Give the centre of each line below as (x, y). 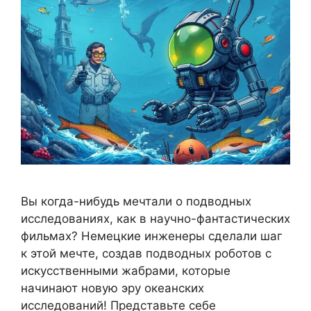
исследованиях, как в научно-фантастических (155, 219)
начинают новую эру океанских (112, 288)
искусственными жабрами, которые (126, 271)
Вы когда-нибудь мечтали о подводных (136, 202)
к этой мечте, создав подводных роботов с (146, 254)
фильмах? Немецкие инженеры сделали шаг (152, 236)
